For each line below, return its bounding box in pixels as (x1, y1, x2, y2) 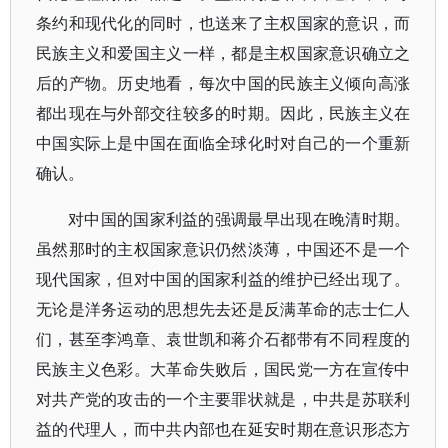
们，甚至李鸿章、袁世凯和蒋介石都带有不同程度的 (36, 328, 411, 350)
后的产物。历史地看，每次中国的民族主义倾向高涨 (36, 72, 411, 94)
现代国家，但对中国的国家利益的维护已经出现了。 (36, 268, 411, 290)
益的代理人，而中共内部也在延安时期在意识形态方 (36, 418, 411, 440)
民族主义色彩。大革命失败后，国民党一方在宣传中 (36, 358, 411, 380)
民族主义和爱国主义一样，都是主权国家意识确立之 (36, 42, 411, 64)
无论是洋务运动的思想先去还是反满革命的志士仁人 (36, 298, 411, 320)
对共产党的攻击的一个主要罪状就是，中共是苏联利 (36, 388, 411, 410)
